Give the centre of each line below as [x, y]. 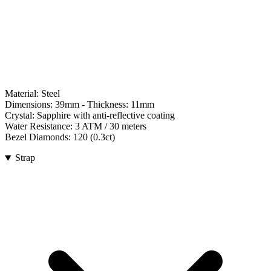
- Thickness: [104, 105]
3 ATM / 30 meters [111, 126]
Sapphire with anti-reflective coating [106, 116]
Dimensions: [29, 105]
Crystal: [21, 116]
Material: [23, 94]
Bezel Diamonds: [39, 137]
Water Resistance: [40, 126]
